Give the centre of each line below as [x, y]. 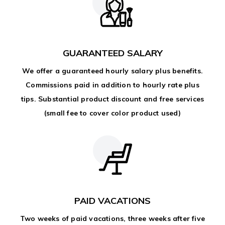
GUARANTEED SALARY [113, 53]
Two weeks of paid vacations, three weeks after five [113, 218]
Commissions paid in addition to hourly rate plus [113, 85]
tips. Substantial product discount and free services [113, 99]
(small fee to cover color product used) [113, 113]
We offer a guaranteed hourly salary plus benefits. [112, 71]
